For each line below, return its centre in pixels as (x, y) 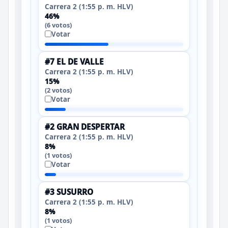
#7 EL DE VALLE (74, 62)
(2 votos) (58, 90)
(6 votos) (58, 25)
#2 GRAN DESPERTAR (85, 127)
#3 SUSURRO (69, 192)
